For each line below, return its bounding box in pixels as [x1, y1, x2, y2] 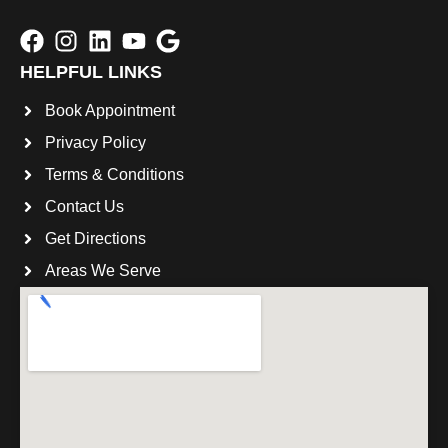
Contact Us [45, 198, 124, 216]
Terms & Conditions [45, 166, 184, 184]
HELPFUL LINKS [20, 62, 162, 83]
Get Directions [45, 230, 146, 248]
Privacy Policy [45, 134, 146, 152]
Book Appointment [45, 102, 175, 120]
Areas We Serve [45, 262, 161, 280]
